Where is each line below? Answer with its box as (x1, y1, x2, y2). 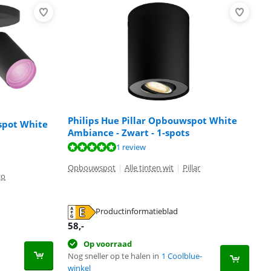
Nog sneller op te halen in (68, 250, 159, 262)
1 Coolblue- (162, 250, 202, 262)
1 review (116, 141, 146, 152)
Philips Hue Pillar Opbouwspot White (68, 114, 237, 126)
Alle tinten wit (125, 162, 174, 174)
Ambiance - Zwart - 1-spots (68, 126, 189, 139)
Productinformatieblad (96, 206, 178, 217)
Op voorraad (83, 238, 132, 250)
